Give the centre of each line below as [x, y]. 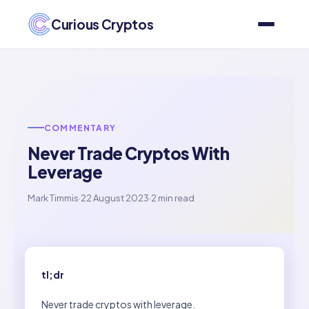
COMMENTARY [80, 128]
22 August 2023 [115, 198]
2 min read [173, 198]
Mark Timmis [53, 198]
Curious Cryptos [102, 24]
